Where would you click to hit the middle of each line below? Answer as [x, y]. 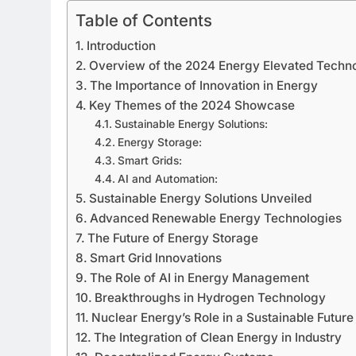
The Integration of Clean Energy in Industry [218, 338]
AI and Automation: [167, 179]
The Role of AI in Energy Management [200, 278]
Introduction [122, 46]
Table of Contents [144, 21]
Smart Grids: [149, 161]
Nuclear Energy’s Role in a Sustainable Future [223, 318]
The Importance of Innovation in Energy [204, 86]
